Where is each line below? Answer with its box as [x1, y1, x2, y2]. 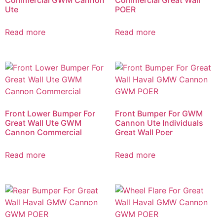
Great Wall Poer [114, 127, 173, 137]
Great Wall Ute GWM [5, 117, 81, 128]
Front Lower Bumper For [5, 108, 95, 118]
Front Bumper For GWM [114, 108, 203, 118]
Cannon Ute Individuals [114, 117, 203, 128]
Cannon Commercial [5, 127, 82, 137]
